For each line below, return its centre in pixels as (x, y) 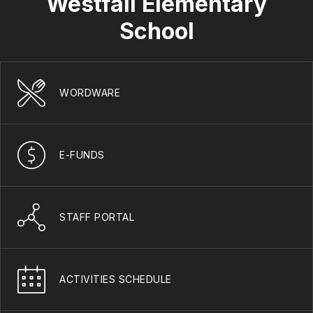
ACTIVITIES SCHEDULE (116, 279)
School (156, 31)
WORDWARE (90, 93)
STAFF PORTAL (97, 217)
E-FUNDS (82, 155)
